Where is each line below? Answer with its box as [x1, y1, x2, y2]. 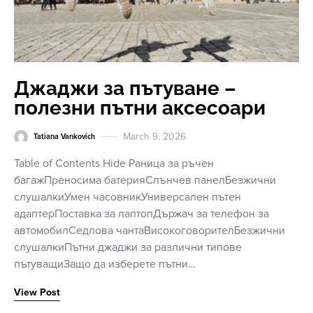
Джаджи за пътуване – [14, 77, 236, 100]
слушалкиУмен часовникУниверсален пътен [14, 190, 241, 204]
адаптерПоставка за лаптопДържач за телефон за [14, 207, 269, 221]
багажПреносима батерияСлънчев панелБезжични [14, 173, 276, 187]
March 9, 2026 [123, 131, 186, 143]
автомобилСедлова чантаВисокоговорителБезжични [14, 224, 285, 238]
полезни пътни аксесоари [14, 96, 265, 119]
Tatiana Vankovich [34, 131, 95, 141]
